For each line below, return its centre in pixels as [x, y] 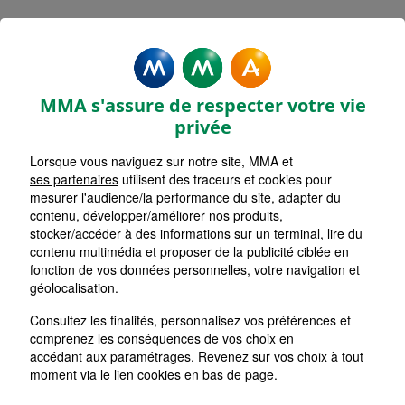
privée [202, 127]
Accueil [52, 85]
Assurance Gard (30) [255, 85]
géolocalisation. [74, 287]
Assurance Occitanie [136, 85]
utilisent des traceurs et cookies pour [225, 179]
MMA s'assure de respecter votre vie [202, 105]
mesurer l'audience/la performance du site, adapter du [185, 197]
